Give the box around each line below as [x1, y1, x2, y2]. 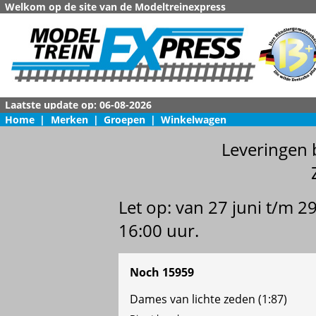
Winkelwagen [161, 113, 227, 126]
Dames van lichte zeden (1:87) [130, 291, 287, 308]
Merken [50, 113, 88, 126]
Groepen [103, 113, 145, 126]
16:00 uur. [119, 219, 199, 243]
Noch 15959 [130, 265, 194, 281]
